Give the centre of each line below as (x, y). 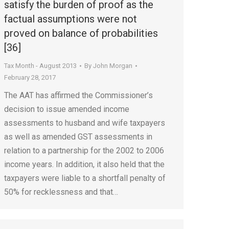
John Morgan (113, 66)
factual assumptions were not (71, 19)
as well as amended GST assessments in (78, 137)
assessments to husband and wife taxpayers (85, 123)
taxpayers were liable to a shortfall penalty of (85, 178)
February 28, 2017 (30, 77)
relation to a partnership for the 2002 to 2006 (84, 151)
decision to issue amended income (67, 109)
